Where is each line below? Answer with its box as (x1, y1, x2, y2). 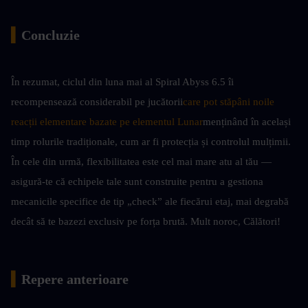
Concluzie (21, 27, 80, 43)
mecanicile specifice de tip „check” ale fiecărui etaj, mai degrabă (11, 195, 289, 207)
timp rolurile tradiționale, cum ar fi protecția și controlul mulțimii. (11, 135, 291, 147)
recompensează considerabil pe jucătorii (11, 96, 183, 107)
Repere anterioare (21, 271, 129, 287)
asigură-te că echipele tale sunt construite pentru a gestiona (11, 175, 263, 187)
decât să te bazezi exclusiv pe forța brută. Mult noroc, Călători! (11, 215, 280, 227)
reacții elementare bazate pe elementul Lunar (11, 115, 203, 127)
